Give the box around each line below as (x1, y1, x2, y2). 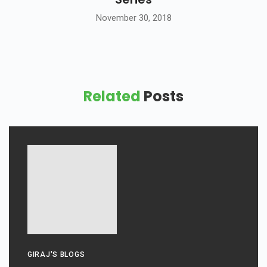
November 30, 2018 (95, 12, 172, 23)
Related (83, 86, 141, 106)
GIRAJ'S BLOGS (27, 250, 85, 259)
